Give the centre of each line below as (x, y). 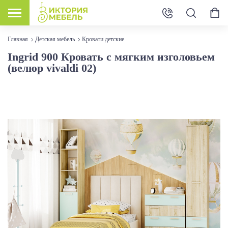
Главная (18, 39)
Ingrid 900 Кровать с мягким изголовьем (111, 56)
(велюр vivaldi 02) (52, 68)
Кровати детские (103, 39)
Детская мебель (55, 39)
